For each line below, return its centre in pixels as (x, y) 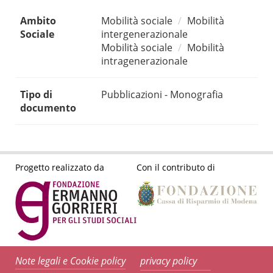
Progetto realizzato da (60, 167)
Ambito (38, 21)
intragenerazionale (144, 61)
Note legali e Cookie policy (70, 261)
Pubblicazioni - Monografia (162, 95)
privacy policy (168, 261)
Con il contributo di (176, 167)
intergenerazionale (144, 34)
